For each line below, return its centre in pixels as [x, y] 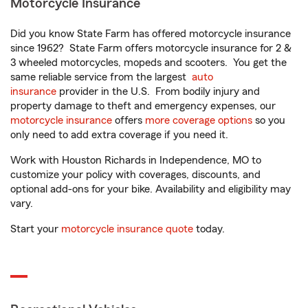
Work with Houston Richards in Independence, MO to [136, 160]
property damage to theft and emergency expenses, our [143, 106]
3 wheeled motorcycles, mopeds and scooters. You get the [148, 63]
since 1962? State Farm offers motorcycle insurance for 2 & [151, 48]
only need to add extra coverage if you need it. [121, 135]
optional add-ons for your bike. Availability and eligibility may [151, 189]
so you [269, 120]
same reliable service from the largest [101, 77]
